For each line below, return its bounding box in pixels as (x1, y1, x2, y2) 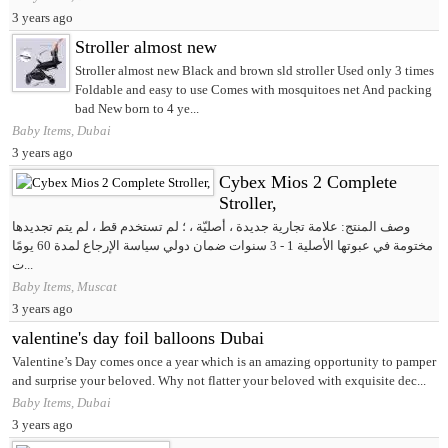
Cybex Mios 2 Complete (218, 172, 397, 193)
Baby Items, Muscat (11, 279, 117, 295)
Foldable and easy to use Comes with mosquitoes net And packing (74, 82, 432, 98)
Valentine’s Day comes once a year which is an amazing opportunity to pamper (11, 354, 436, 370)
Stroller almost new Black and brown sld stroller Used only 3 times (74, 63, 434, 79)
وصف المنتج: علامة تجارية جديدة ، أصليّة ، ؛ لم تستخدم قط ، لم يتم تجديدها (11, 219, 410, 235)
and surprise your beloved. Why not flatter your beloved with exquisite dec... (11, 373, 426, 389)
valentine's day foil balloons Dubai (11, 328, 264, 349)
